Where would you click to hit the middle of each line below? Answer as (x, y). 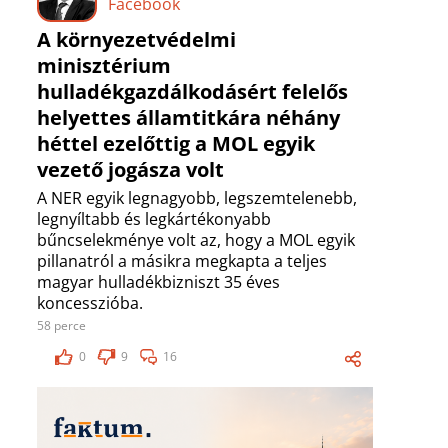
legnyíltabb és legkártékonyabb (154, 219)
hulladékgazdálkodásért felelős (192, 92)
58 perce (61, 326)
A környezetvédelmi (136, 40)
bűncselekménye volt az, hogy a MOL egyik (196, 240)
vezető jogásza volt (130, 170)
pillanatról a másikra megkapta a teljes (182, 261)
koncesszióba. (90, 303)
